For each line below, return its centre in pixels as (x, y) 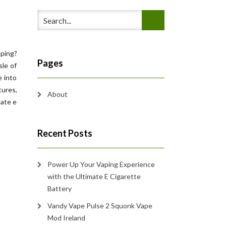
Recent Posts (65, 133)
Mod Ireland (66, 218)
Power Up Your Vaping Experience (101, 164)
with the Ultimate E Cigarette (94, 176)
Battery (59, 188)
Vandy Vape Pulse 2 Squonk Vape (100, 206)
